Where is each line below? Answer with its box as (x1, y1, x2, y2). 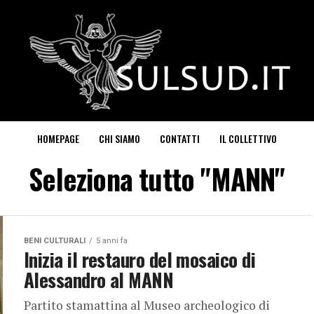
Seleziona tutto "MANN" (29, 158, 285, 200)
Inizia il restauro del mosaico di (24, 245, 256, 273)
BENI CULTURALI (24, 236, 86, 245)
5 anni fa (96, 236, 128, 245)
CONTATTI (160, 131, 200, 146)
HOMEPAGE (37, 131, 79, 146)
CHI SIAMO (99, 131, 140, 146)
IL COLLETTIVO (219, 131, 277, 146)
